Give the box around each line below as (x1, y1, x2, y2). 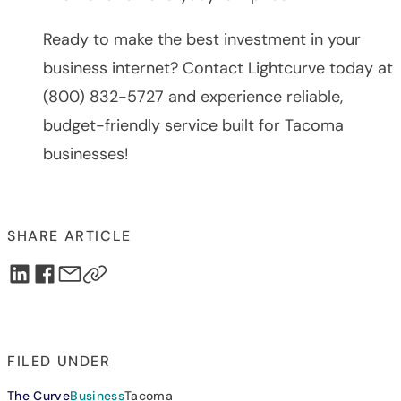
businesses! (43, 142, 129, 165)
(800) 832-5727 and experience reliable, (43, 85, 343, 107)
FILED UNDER (7, 351, 111, 371)
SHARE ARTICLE (7, 226, 132, 245)
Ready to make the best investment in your (43, 28, 361, 50)
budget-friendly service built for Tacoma (43, 114, 344, 136)
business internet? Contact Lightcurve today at (43, 56, 393, 79)
